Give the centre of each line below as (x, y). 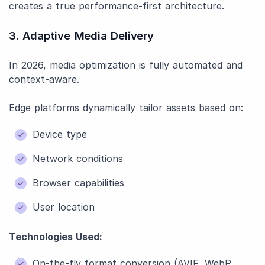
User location (64, 207)
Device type (60, 134)
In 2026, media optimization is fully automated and (126, 65)
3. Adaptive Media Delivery (81, 35)
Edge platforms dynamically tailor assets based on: (126, 108)
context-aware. (44, 79)
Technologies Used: (56, 237)
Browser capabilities (78, 183)
